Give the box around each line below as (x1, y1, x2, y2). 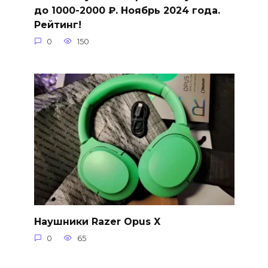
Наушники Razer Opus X (33, 215, 160, 227)
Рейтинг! (33, 19, 81, 31)
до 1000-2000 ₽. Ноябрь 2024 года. (33, 4, 220, 16)
